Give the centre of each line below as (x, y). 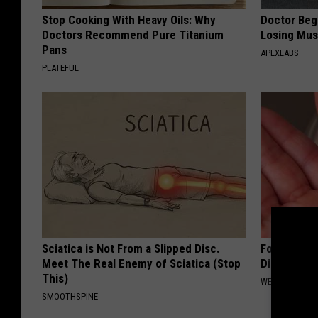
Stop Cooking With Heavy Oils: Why (129, 20)
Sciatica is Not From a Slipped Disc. (131, 249)
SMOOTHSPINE (70, 297)
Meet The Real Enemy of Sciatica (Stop (141, 264)
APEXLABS (280, 53)
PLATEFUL (60, 68)
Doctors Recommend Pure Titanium (133, 35)
